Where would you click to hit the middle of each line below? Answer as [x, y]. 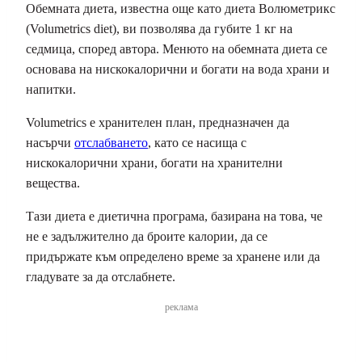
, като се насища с [197, 142]
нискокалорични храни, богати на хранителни [154, 162]
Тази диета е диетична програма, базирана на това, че [174, 216]
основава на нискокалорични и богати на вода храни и [178, 69]
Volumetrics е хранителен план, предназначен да [158, 122]
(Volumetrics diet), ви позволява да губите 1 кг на [159, 28]
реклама [181, 307]
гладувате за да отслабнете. [101, 276]
